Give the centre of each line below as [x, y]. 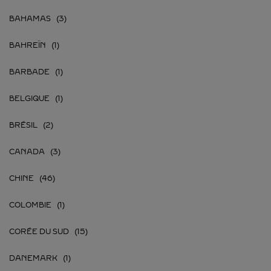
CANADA [27, 152]
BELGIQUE [29, 99]
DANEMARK [33, 258]
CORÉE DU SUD [39, 232]
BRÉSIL [23, 125]
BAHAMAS [30, 19]
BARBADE [29, 72]
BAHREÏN [28, 45]
